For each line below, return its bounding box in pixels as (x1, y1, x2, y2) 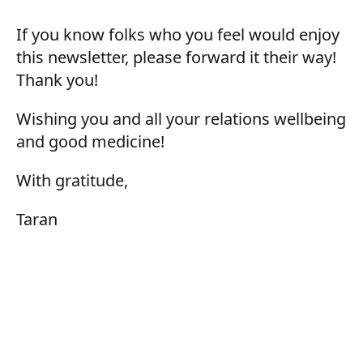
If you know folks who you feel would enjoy (16, 23, 340, 46)
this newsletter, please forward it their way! (16, 46, 336, 69)
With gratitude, (16, 169, 128, 192)
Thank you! (16, 69, 98, 92)
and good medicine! (16, 130, 164, 153)
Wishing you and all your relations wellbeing (16, 108, 346, 130)
